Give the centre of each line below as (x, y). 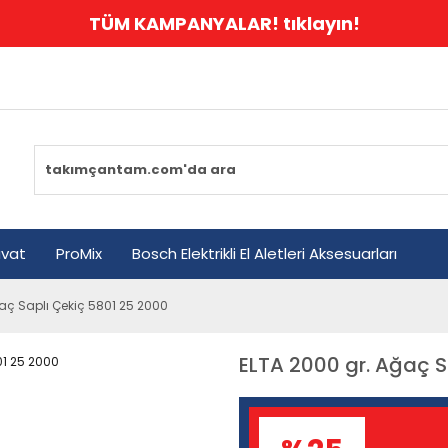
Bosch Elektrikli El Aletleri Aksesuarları (264, 253)
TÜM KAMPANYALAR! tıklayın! (224, 23)
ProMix (79, 253)
